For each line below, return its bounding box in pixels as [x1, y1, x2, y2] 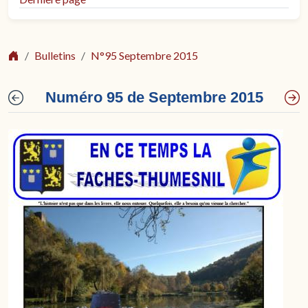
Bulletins [34, 49, 76, 62]
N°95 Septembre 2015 [91, 49, 198, 62]
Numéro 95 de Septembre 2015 [45, 89, 263, 106]
